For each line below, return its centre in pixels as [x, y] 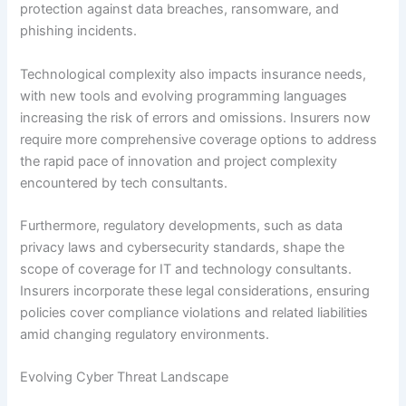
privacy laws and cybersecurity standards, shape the [183, 248]
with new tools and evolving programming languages [184, 96]
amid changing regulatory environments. [145, 335]
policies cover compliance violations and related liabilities [194, 313]
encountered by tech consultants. [124, 183]
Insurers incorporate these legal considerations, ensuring [195, 291]
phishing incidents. [79, 31]
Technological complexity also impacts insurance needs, [193, 74]
